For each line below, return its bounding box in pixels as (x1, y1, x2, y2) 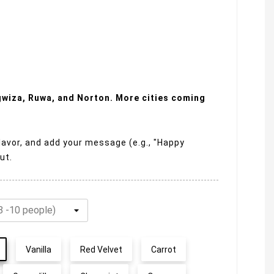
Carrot (151, 245, 176, 255)
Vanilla (26, 245, 51, 255)
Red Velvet (80, 245, 122, 255)
